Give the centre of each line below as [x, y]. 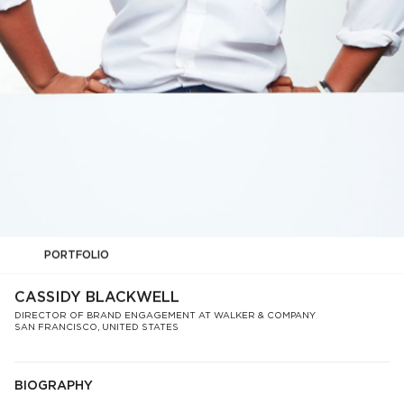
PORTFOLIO [77, 255]
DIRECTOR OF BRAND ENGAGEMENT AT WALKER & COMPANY [165, 316]
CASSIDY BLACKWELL [97, 298]
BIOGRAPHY [54, 386]
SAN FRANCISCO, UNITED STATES [96, 327]
